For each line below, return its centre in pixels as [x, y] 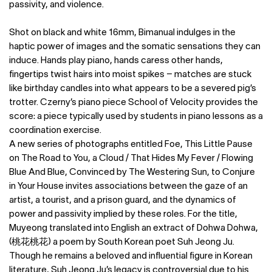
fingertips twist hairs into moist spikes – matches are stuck [130, 75]
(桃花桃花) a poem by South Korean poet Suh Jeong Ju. [122, 243]
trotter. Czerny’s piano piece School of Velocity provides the [134, 103]
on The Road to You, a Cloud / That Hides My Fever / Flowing [131, 159]
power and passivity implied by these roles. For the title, [123, 215]
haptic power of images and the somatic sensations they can [135, 47]
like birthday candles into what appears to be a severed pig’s [133, 89]
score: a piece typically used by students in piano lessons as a [136, 117]
